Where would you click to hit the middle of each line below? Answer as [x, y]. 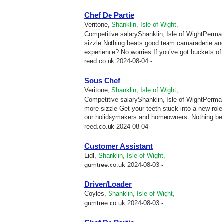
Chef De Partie [109, 15]
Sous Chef [102, 81]
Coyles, [96, 194]
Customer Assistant [118, 146]
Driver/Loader [108, 184]
